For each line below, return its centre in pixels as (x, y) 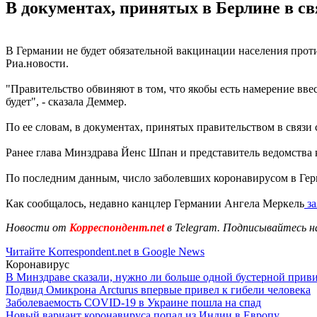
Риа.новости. (37, 63)
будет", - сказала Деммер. (66, 101)
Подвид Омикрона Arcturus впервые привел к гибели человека (158, 289)
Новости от (36, 227)
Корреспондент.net (117, 227)
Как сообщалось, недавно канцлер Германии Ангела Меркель (155, 203)
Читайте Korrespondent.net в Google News (105, 251)
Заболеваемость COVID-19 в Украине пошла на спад (133, 302)
